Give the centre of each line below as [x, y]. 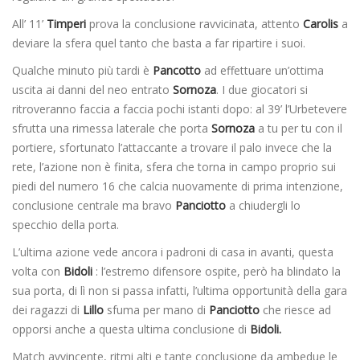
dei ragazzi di [47, 309]
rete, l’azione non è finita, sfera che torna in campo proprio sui [174, 166]
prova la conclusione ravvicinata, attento [193, 23]
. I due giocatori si [262, 89]
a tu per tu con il [299, 128]
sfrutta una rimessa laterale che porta [112, 128]
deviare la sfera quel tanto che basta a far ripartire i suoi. [159, 43]
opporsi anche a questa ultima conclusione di [131, 329]
